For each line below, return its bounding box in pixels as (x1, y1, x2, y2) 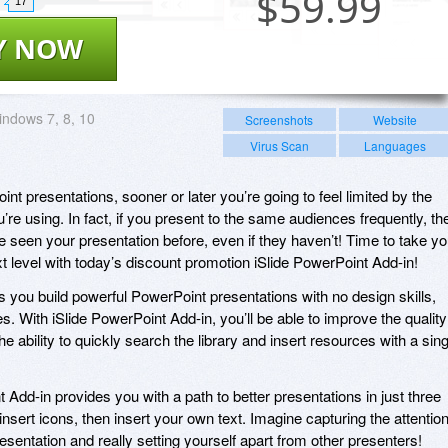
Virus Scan (249, 136, 309, 154)
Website (372, 110, 417, 128)
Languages (363, 136, 426, 154)
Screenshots (245, 110, 314, 128)
